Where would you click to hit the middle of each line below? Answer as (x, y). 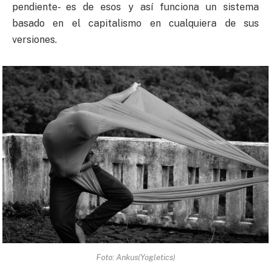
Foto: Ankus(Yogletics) (135, 257)
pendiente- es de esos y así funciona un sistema (135, 7)
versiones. (34, 40)
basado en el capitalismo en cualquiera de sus (135, 24)
